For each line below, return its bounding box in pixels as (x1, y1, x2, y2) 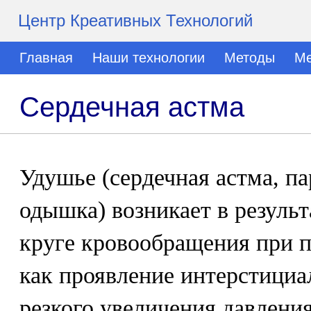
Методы (224, 50, 275, 65)
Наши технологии (92, 50, 205, 65)
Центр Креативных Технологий (18, 11, 253, 30)
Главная (19, 50, 73, 65)
